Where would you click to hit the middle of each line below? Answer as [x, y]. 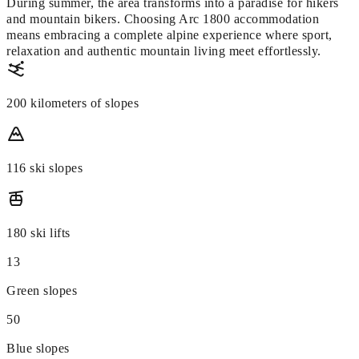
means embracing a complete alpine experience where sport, [169, 35]
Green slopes [42, 291]
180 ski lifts [38, 233]
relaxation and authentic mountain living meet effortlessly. [164, 51]
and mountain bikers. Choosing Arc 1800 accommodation [163, 19]
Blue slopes [38, 349]
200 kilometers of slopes [73, 103]
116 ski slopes [45, 168]
